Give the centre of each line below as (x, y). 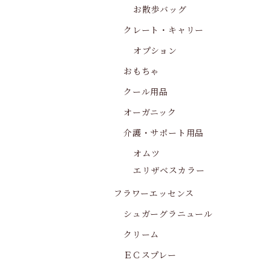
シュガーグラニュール (168, 214)
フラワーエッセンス (154, 194)
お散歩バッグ (160, 10)
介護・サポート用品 (164, 133)
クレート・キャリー (164, 30)
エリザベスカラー (169, 171)
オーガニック (150, 113)
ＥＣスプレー (150, 255)
